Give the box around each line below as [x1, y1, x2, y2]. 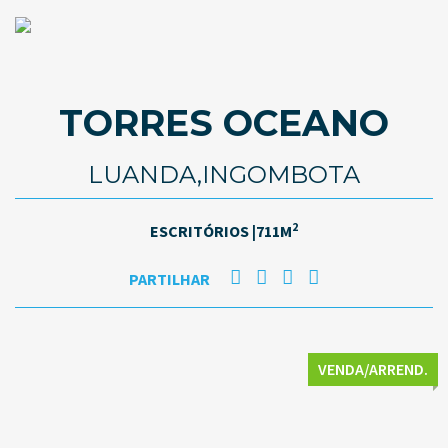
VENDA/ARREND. [318, 359, 428, 379]
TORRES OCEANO [59, 101, 389, 145]
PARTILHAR [129, 269, 210, 289]
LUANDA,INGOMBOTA [88, 160, 360, 189]
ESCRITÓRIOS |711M [150, 221, 292, 241]
